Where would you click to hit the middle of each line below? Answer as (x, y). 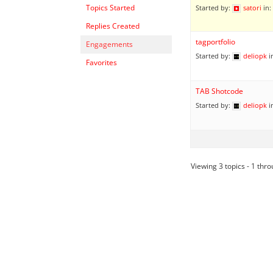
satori (252, 7)
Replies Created (113, 26)
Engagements (109, 44)
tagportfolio (215, 41)
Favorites (101, 62)
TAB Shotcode (219, 91)
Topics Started (110, 7)
